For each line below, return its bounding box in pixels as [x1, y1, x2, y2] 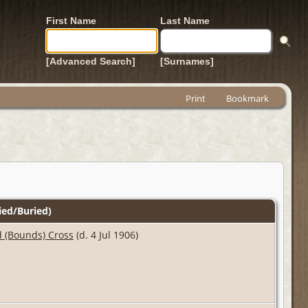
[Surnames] [160, 56, 214, 67]
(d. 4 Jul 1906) [74, 228, 138, 241]
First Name [46, 15, 96, 26]
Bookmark [226, 92, 269, 104]
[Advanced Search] [46, 56, 135, 67]
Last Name [160, 15, 210, 26]
